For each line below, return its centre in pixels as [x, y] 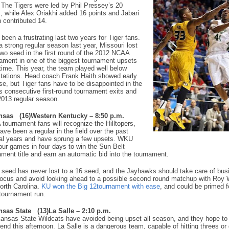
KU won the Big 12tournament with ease [101, 186]
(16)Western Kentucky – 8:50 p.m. [72, 116]
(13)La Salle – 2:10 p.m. [74, 211]
